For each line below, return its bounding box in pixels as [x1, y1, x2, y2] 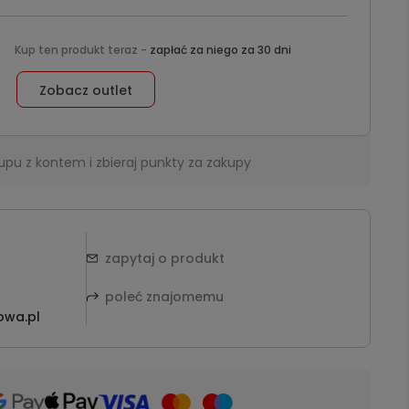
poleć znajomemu [104, 288, 224, 306]
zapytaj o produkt [104, 249, 225, 267]
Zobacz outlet [39, 81, 133, 100]
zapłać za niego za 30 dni [149, 42, 291, 58]
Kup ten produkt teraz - [14, 42, 150, 58]
